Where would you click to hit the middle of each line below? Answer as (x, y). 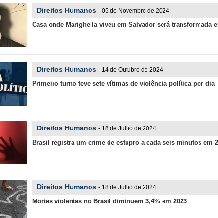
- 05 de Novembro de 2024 (134, 11)
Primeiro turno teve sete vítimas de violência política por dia (123, 84)
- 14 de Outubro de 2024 (130, 70)
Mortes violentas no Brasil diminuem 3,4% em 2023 (109, 201)
